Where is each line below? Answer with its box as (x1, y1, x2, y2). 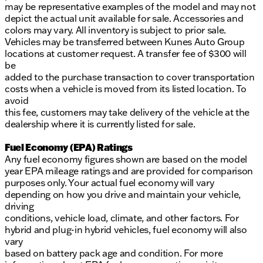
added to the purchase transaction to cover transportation (5, 71, 255, 83)
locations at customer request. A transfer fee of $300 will (5, 48, 247, 60)
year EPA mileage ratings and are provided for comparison (5, 165, 254, 177)
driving (5, 200, 34, 213)
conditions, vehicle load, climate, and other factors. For (5, 212, 239, 224)
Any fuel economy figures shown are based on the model (5, 153, 248, 166)
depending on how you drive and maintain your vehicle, (5, 188, 241, 201)
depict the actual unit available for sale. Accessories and (5, 12, 244, 25)
